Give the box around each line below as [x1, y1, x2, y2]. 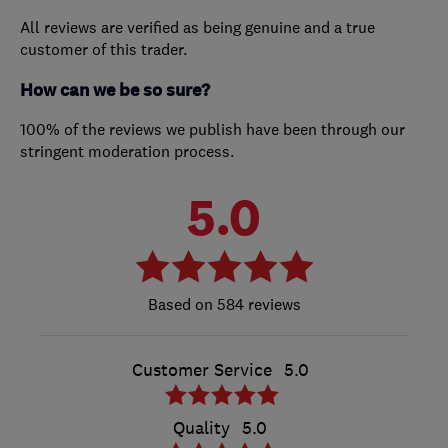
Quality [173, 417, 230, 440]
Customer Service [131, 359, 272, 382]
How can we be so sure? [20, 79, 210, 103]
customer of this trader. [20, 39, 187, 60]
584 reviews [212, 294, 301, 315]
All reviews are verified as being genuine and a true [20, 17, 375, 38]
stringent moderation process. [20, 141, 234, 162]
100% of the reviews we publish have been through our [20, 119, 405, 140]
